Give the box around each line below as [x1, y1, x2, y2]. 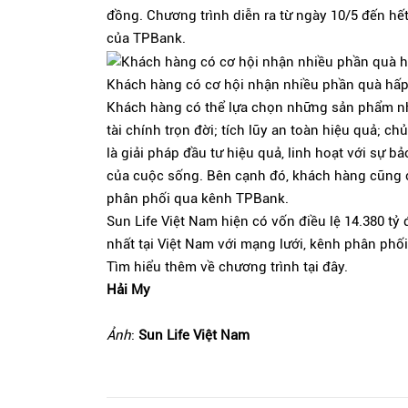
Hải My [107, 280, 150, 298]
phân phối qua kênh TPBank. [107, 189, 289, 207]
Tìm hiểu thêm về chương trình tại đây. [107, 258, 348, 275]
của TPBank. [107, 30, 186, 46]
